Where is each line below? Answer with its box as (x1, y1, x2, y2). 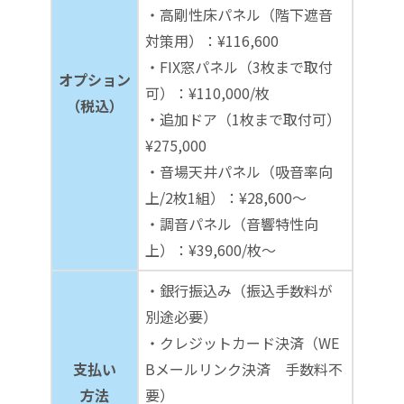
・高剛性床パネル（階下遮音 (145, 4, 333, 26)
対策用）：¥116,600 (145, 30, 279, 52)
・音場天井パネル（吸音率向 (145, 161, 333, 183)
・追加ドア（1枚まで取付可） (145, 108, 341, 131)
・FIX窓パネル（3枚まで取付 (145, 56, 333, 78)
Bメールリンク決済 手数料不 (145, 358, 343, 381)
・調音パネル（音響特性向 (145, 213, 318, 235)
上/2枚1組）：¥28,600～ (145, 187, 307, 209)
